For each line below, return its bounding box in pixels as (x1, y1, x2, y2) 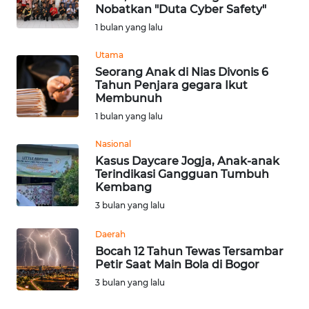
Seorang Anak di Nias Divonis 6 (95, 65, 268, 79)
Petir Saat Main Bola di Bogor (95, 257, 259, 271)
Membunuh (95, 91, 162, 105)
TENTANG (19, 161, 59, 174)
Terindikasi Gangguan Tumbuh (95, 167, 269, 181)
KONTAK (19, 59, 54, 72)
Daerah (95, 228, 126, 239)
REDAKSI (19, 278, 56, 290)
